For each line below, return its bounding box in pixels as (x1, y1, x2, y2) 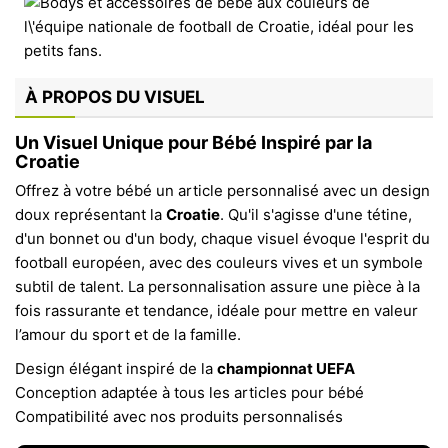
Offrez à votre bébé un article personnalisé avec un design (15, 181, 430, 200)
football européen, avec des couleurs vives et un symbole (15, 253, 423, 272)
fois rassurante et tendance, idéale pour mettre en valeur (15, 301, 418, 320)
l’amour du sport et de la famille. (15, 325, 241, 344)
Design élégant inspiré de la (15, 359, 217, 378)
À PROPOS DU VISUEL (25, 87, 205, 107)
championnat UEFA (217, 359, 355, 378)
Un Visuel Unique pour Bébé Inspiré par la (15, 132, 372, 153)
